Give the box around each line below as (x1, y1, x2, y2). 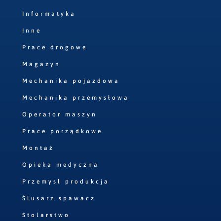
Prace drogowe (22, 44, 87, 51)
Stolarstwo (22, 212, 70, 219)
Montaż (22, 145, 54, 152)
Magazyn (22, 61, 61, 68)
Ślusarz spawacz (22, 195, 96, 202)
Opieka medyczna (22, 161, 99, 169)
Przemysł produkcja (22, 178, 110, 185)
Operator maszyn (22, 111, 97, 118)
